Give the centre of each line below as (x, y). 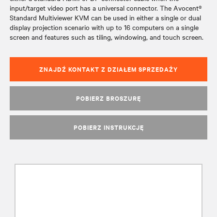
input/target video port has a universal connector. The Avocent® (106, 8)
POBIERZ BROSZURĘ (108, 98)
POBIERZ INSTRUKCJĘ (108, 127)
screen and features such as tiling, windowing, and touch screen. (107, 37)
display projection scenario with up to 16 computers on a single (104, 27)
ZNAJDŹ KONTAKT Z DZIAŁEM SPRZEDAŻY (108, 69)
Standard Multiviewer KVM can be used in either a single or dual (105, 17)
